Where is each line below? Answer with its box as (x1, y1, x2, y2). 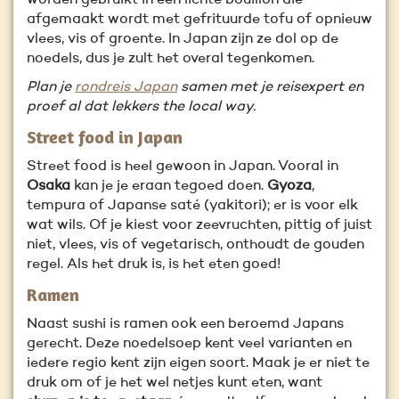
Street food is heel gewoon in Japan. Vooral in (27, 159, 338, 174)
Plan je (27, 80, 75, 94)
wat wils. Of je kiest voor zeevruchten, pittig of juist (27, 218, 372, 232)
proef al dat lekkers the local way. (27, 100, 256, 114)
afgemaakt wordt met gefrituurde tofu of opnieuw (27, 12, 371, 27)
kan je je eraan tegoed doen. (70, 179, 267, 193)
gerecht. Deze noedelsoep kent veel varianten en (27, 337, 352, 351)
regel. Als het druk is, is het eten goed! (27, 257, 281, 272)
